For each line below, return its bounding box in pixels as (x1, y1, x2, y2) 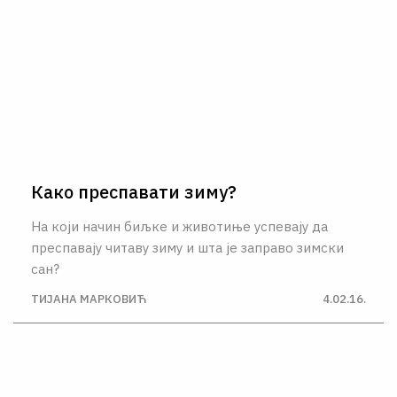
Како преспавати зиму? (31, 179, 237, 204)
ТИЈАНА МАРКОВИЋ (31, 292, 146, 307)
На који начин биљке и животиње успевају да (31, 217, 328, 235)
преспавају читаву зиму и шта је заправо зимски (31, 238, 344, 256)
